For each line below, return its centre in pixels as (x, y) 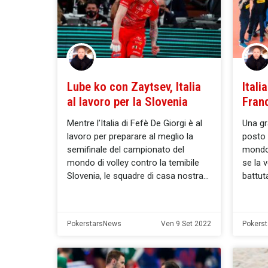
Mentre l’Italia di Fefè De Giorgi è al (135, 123)
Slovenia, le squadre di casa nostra (135, 176)
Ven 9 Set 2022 (186, 223)
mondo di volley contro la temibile (133, 162)
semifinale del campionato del (126, 149)
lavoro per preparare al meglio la (130, 136)
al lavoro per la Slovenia (127, 101)
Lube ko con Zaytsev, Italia (134, 86)
